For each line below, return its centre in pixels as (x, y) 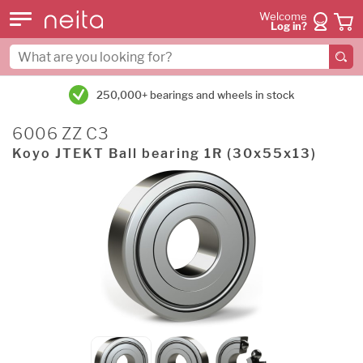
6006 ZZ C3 (61, 134)
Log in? (289, 26)
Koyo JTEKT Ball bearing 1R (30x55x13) (164, 154)
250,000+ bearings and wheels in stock (195, 95)
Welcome (283, 17)
